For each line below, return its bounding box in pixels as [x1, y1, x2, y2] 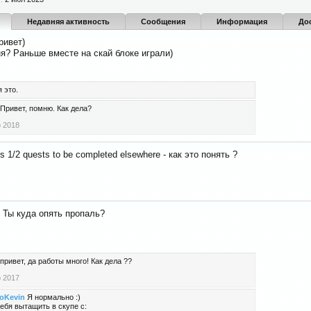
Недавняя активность [27, 17, 110, 26]
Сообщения [141, 17, 185, 26]
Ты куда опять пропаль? [3, 208, 105, 219]
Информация [217, 17, 267, 26]
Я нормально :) [27, 293, 81, 301]
